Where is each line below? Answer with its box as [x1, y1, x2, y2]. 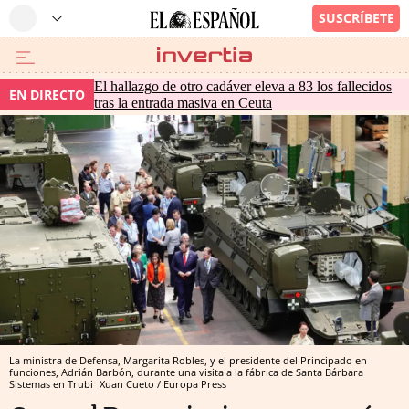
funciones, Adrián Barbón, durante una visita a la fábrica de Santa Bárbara [9, 364, 363, 379]
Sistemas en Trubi [9, 376, 96, 391]
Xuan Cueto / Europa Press [100, 376, 226, 391]
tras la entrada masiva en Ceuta [94, 94, 272, 110]
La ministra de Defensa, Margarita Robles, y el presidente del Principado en [9, 352, 367, 367]
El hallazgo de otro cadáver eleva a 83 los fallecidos [94, 78, 392, 94]
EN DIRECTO [9, 86, 85, 103]
